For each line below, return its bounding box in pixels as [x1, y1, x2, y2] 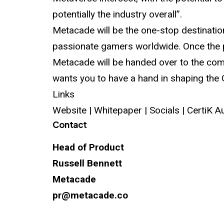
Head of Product [52, 141, 124, 153]
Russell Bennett [52, 157, 122, 169]
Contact [52, 119, 87, 130]
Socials [149, 104, 180, 116]
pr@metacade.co [52, 189, 128, 201]
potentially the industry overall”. [52, 8, 182, 20]
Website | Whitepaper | [52, 104, 150, 116]
